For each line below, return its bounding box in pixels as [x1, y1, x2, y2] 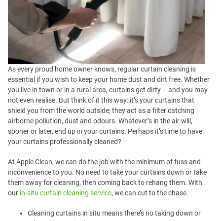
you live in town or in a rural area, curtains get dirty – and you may [8, 86, 208, 94]
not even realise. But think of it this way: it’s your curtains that [8, 96, 194, 104]
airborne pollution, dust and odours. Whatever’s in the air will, [8, 117, 192, 125]
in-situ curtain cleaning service [20, 189, 111, 197]
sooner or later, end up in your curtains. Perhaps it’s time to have [8, 127, 202, 135]
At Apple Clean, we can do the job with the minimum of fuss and [8, 158, 201, 166]
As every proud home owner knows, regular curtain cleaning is [8, 65, 196, 73]
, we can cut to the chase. [111, 189, 188, 197]
